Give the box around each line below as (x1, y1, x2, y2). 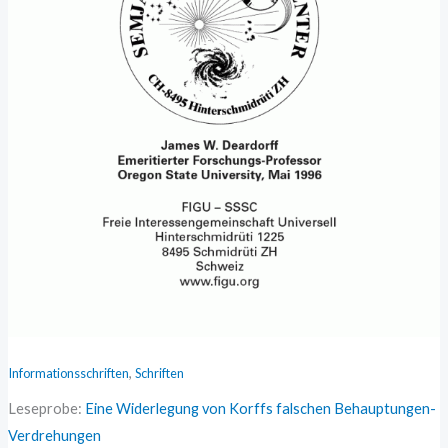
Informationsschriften (7, 365, 129, 382)
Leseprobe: (7, 399, 85, 417)
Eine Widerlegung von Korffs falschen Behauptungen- (84, 399, 436, 417)
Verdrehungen (7, 426, 101, 444)
